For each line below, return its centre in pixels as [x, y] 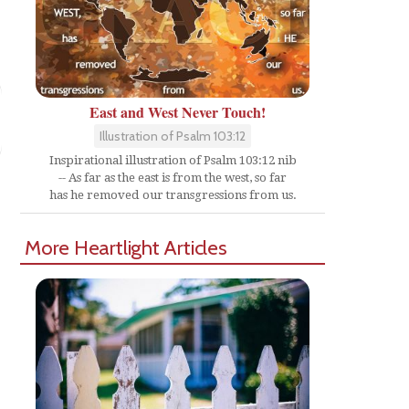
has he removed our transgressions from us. [173, 195]
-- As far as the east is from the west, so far [173, 178]
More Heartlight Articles [126, 247]
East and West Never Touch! [177, 112]
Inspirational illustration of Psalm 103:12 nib [173, 160]
